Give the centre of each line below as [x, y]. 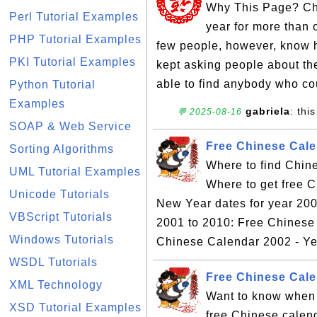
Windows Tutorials [62, 240]
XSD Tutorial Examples [75, 307]
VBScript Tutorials [61, 217]
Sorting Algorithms [62, 149]
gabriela [268, 111]
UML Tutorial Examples [75, 172]
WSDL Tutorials [53, 262]
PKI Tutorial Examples [73, 62]
